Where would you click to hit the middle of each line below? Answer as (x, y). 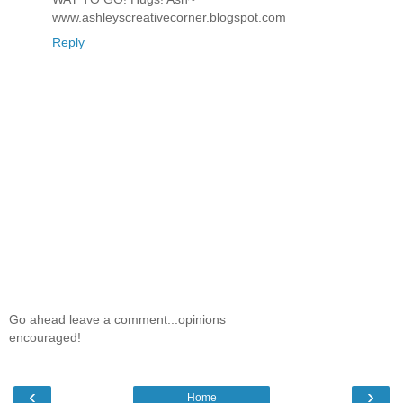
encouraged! (45, 337)
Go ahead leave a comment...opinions (117, 319)
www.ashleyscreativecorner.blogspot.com (169, 17)
